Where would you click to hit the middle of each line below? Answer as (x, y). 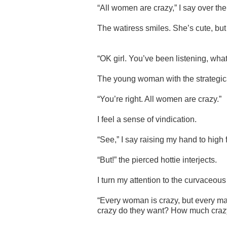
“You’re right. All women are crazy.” (159, 99)
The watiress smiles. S (138, 28)
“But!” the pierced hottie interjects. (157, 160)
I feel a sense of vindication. (147, 119)
